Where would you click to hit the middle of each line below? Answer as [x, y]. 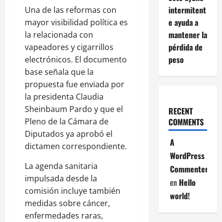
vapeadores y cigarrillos [69, 47]
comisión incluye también [73, 191]
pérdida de [185, 47]
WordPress [187, 156]
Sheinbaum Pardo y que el [74, 109]
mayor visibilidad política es [76, 23]
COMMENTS [186, 122]
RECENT [180, 111]
